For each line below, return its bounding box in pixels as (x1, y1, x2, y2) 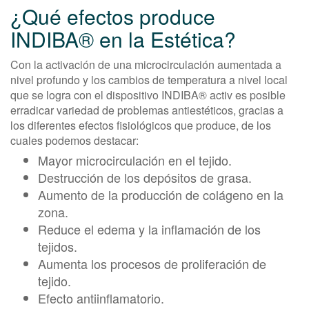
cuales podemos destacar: (10, 132, 139, 148)
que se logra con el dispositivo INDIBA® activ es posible (10, 86, 286, 103)
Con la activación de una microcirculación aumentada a (10, 56, 281, 72)
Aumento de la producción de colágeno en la (38, 185, 283, 203)
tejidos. (38, 237, 77, 255)
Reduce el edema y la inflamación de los (38, 219, 261, 238)
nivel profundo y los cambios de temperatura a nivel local (10, 71, 288, 88)
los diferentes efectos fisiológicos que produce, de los (10, 117, 271, 133)
